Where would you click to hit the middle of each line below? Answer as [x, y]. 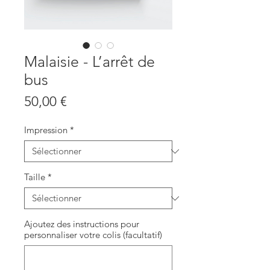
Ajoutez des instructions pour [82, 224]
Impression [46, 130]
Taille [35, 177]
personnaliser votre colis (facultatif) [93, 235]
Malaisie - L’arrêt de [89, 61]
